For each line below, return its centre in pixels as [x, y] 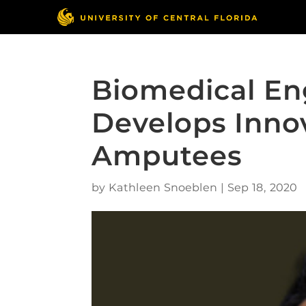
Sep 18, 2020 [263, 187]
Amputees [167, 155]
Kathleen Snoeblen [163, 187]
